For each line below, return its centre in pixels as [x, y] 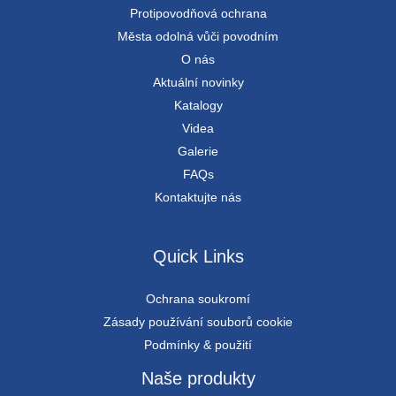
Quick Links [198, 257]
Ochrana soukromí [198, 299]
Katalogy [198, 106]
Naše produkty [198, 379]
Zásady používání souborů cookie [198, 322]
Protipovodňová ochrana [198, 14]
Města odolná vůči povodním [198, 37]
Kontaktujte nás [198, 198]
